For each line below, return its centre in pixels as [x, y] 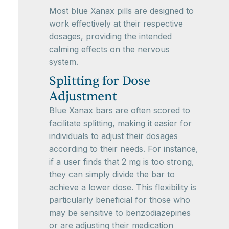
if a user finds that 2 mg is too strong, [122, 162]
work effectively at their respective [116, 24]
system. [64, 62]
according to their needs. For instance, [124, 149]
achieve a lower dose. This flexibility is [123, 187]
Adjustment [83, 96]
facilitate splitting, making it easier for [120, 123]
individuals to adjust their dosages [113, 136]
